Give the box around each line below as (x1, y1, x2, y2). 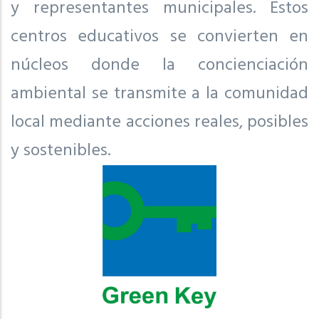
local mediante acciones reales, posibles (11, 108, 308, 136)
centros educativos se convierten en (11, 23, 308, 51)
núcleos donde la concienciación (11, 51, 308, 79)
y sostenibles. (11, 137, 110, 164)
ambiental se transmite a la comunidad (11, 80, 308, 108)
